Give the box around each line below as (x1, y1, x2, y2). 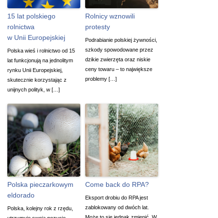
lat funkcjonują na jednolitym (7, 57, 73, 63)
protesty (85, 22, 110, 31)
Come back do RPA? (85, 180, 149, 188)
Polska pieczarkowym (7, 180, 73, 188)
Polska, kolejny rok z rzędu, (7, 205, 73, 211)
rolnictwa (7, 22, 35, 31)
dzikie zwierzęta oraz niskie (85, 56, 150, 62)
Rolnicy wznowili (85, 12, 135, 20)
